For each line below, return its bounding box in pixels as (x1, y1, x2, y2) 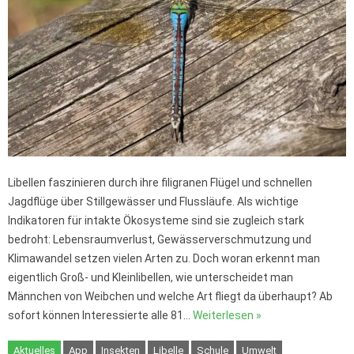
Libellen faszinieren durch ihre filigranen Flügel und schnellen (8, 176, 312, 190)
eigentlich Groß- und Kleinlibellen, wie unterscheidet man (8, 271, 293, 284)
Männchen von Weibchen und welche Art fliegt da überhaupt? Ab (8, 290, 333, 303)
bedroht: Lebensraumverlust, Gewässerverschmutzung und (8, 233, 311, 247)
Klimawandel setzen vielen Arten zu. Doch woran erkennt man (8, 252, 320, 265)
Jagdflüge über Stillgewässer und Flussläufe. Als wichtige (8, 195, 299, 209)
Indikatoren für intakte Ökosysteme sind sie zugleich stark (8, 214, 304, 228)
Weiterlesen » (193, 309, 262, 322)
